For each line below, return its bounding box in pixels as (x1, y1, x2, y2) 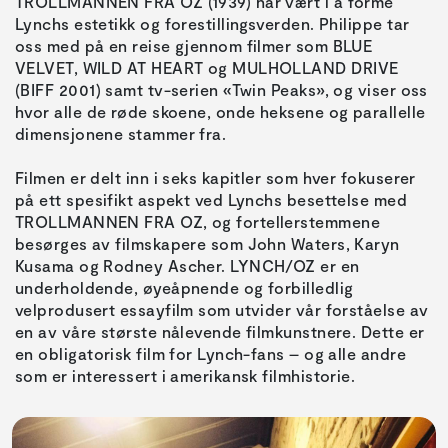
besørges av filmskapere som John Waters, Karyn (15, 234, 400, 254)
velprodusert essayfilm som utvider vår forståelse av (15, 300, 429, 320)
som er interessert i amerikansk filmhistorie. (15, 366, 356, 386)
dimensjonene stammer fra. (15, 124, 227, 144)
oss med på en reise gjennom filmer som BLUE (15, 36, 373, 56)
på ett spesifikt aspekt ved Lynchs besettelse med (15, 190, 408, 210)
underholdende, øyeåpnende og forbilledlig (15, 278, 354, 298)
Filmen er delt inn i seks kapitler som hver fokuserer (15, 168, 416, 188)
